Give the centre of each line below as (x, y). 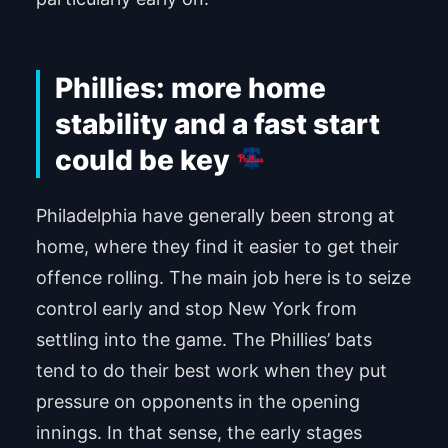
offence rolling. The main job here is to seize (223, 278)
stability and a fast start (217, 123)
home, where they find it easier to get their (217, 247)
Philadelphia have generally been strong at (215, 216)
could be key (142, 159)
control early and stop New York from (196, 309)
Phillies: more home (190, 87)
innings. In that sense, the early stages (198, 433)
